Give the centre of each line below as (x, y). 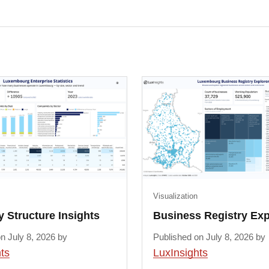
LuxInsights (180, 253)
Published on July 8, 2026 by (209, 237)
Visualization (175, 196)
